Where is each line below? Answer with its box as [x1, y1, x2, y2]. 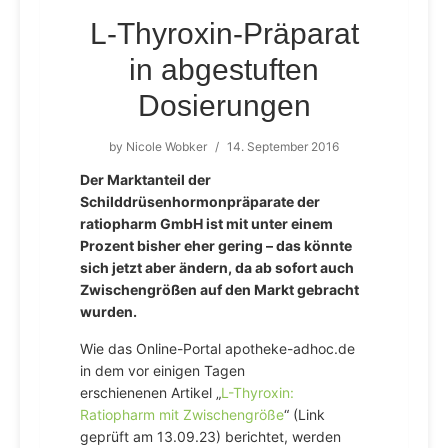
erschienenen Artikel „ [80, 384, 221, 401]
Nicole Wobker [126, 139, 207, 154]
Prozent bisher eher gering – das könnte [80, 237, 352, 254]
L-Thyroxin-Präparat [89, 17, 359, 50]
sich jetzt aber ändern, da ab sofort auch [80, 259, 354, 276]
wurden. [80, 303, 137, 320]
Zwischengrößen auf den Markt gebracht [80, 281, 359, 298]
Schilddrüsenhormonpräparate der [80, 193, 320, 210]
